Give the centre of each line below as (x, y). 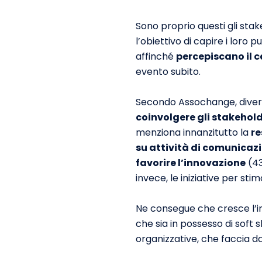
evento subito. (168, 72)
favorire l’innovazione (191, 163)
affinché (156, 56)
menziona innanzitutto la (193, 132)
